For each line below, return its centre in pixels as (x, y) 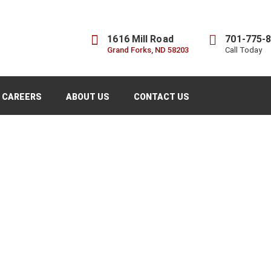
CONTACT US (162, 97)
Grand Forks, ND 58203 (148, 50)
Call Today (244, 50)
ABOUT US (88, 97)
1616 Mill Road (140, 39)
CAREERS (22, 97)
